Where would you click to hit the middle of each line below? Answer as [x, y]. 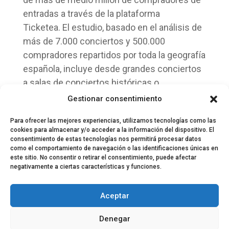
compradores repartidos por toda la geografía [114, 55]
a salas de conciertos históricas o [91, 83]
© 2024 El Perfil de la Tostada [72, 177]
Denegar [114, 219]
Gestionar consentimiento [114, 99]
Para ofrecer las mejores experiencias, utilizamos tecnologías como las [113, 121]
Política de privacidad [60, 190]
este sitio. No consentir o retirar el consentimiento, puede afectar [103, 157]
